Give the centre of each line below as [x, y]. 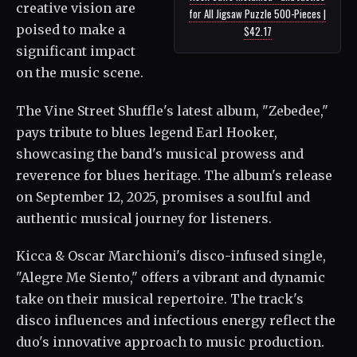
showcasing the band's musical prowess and [160, 153]
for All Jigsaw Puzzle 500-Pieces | [257, 14]
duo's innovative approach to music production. [170, 342]
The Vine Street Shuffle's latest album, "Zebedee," [172, 110]
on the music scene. [80, 72]
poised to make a [71, 29]
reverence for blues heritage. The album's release [174, 175]
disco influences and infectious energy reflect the [176, 321]
